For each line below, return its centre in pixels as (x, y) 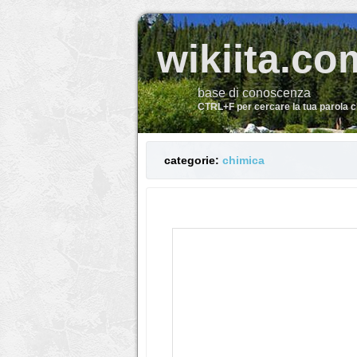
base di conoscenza (255, 93)
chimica (243, 160)
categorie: (193, 160)
